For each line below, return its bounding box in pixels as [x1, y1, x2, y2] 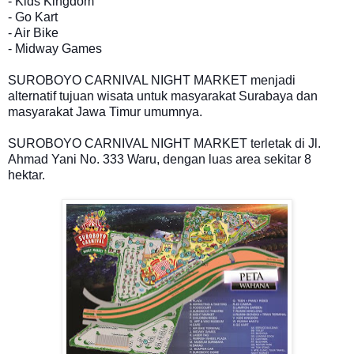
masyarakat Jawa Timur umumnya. [8, 104, 202, 119]
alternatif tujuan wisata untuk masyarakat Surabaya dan [8, 88, 318, 103]
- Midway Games [8, 41, 102, 55]
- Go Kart [8, 9, 58, 24]
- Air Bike [8, 25, 58, 40]
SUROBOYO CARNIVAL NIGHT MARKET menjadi [8, 73, 296, 87]
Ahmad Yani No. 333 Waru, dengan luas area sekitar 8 [8, 152, 311, 166]
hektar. [8, 168, 45, 182]
